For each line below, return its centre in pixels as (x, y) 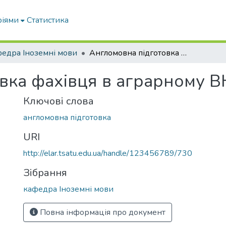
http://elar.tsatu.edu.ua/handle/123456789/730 (108, 153)
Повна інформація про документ (102, 212)
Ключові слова (59, 101)
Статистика (48, 20)
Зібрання (45, 173)
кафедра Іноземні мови (68, 189)
